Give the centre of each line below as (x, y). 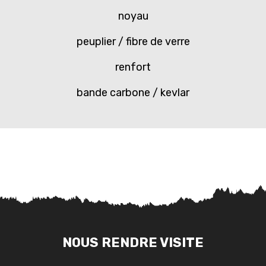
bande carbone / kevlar (133, 93)
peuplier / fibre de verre (133, 42)
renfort (133, 67)
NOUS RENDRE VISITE (133, 243)
